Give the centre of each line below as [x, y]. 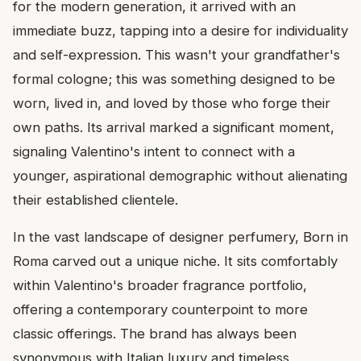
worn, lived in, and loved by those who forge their [172, 104]
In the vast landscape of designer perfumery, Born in [180, 237]
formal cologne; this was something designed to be [174, 79]
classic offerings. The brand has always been [155, 334]
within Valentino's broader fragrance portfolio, [160, 286]
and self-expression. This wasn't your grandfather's [176, 55]
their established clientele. [95, 200]
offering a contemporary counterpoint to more [160, 310]
